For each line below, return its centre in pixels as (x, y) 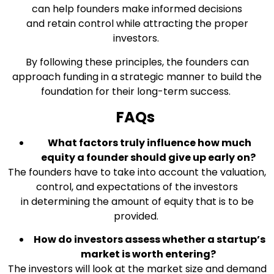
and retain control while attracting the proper (137, 24)
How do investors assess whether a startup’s (149, 239)
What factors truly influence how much (149, 143)
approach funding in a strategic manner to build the (137, 76)
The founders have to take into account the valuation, (137, 172)
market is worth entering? (148, 254)
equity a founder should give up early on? (148, 157)
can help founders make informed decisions (137, 9)
